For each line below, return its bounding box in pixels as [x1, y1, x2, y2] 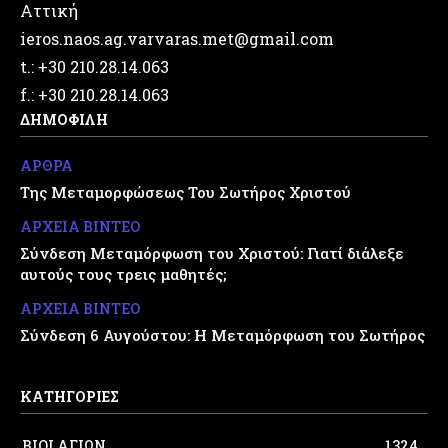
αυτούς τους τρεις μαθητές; [20, 264, 226, 285]
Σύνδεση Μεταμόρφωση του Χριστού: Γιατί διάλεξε [20, 243, 404, 264]
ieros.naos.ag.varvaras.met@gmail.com [20, 28, 334, 50]
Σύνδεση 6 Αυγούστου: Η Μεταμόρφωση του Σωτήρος [20, 325, 425, 346]
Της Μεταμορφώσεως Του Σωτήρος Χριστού [20, 182, 351, 203]
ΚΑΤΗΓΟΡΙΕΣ [20, 387, 119, 407]
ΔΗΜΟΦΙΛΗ [20, 110, 108, 130]
